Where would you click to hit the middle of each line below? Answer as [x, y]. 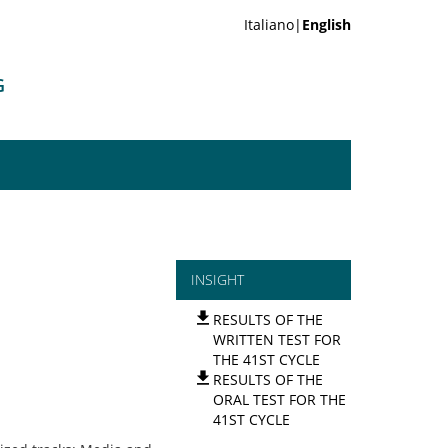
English [326, 24]
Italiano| [273, 24]
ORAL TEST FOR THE [279, 399]
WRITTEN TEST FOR [277, 339]
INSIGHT [217, 279]
